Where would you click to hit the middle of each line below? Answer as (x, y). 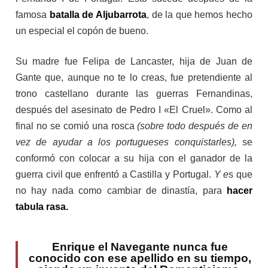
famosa (33, 15)
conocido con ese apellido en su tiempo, (140, 258)
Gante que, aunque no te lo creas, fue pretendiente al (134, 78)
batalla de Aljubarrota (98, 15)
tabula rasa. (42, 207)
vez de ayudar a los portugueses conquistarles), (129, 142)
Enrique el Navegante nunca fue (140, 247)
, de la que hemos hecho (199, 15)
